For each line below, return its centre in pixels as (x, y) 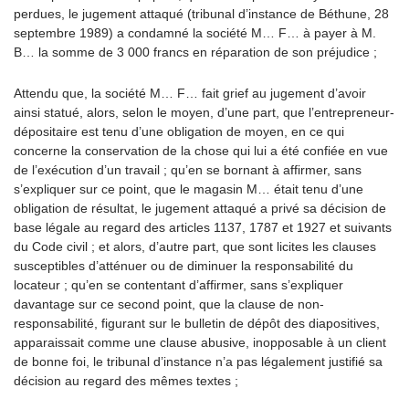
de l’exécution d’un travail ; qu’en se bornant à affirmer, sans (188, 170)
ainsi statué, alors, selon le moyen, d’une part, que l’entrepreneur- (204, 112)
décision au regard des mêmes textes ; (126, 381)
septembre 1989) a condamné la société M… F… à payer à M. (195, 33)
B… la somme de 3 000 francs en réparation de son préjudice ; (195, 52)
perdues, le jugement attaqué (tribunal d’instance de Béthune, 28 (201, 14)
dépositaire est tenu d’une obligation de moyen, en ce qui (179, 131)
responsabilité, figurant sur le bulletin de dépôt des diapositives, (197, 323)
